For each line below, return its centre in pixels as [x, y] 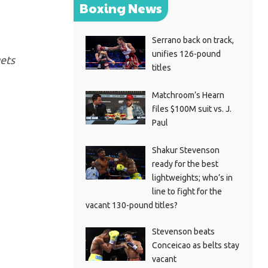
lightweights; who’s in [192, 177]
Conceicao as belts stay [195, 245]
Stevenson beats [183, 231]
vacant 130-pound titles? [132, 205]
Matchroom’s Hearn [188, 95]
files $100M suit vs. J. [191, 109]
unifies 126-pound [186, 54]
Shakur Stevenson [185, 150]
